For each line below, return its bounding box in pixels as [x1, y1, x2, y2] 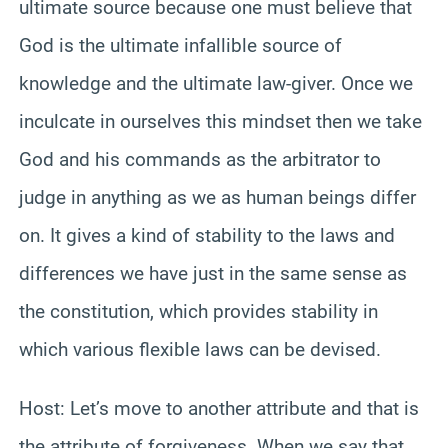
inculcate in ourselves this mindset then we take [19, 109, 422, 133]
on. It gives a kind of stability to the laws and [19, 223, 395, 247]
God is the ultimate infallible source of [19, 33, 342, 57]
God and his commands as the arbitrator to [19, 147, 381, 171]
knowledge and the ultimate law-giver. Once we [19, 71, 413, 95]
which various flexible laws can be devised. [19, 337, 381, 361]
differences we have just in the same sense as [19, 261, 407, 285]
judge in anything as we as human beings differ [19, 185, 416, 209]
